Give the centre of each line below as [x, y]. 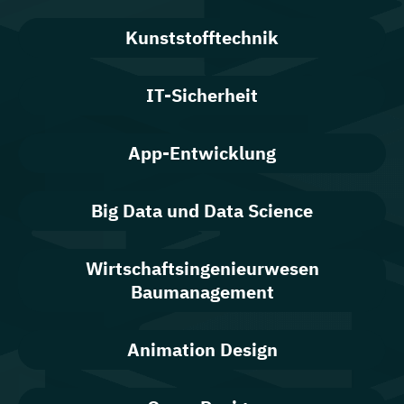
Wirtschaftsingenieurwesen [202, 268]
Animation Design [202, 349]
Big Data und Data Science [202, 211]
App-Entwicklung [202, 153]
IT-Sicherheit [202, 95]
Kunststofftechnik [202, 37]
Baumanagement [202, 292]
